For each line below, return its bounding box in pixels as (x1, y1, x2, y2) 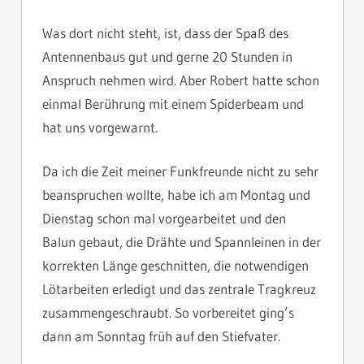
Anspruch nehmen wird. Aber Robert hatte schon (42, 71, 319, 89)
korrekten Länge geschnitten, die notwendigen (42, 257, 309, 275)
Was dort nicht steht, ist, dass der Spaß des (42, 24, 288, 41)
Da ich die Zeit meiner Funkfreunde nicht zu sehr (42, 162, 318, 180)
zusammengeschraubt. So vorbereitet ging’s (42, 304, 294, 322)
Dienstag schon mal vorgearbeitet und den (42, 210, 286, 227)
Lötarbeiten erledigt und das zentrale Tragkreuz (42, 280, 316, 298)
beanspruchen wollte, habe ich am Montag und (42, 186, 310, 204)
